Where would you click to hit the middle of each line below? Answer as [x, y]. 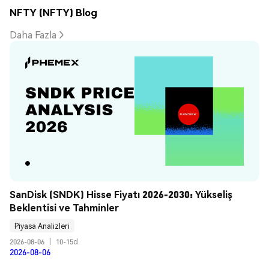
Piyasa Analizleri [42, 226]
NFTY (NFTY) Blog [53, 12]
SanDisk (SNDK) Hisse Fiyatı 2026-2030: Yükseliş [121, 195]
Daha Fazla [33, 35]
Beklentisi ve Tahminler [64, 208]
